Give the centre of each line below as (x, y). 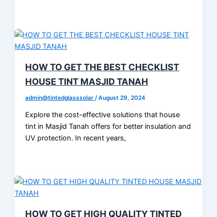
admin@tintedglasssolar (60, 98)
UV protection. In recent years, (76, 138)
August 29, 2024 (122, 98)
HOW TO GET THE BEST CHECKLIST (102, 67)
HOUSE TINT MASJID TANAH (87, 81)
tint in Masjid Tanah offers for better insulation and (108, 127)
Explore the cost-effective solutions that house (103, 115)
